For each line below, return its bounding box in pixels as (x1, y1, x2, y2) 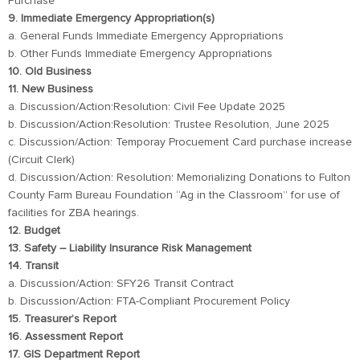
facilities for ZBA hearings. (8, 207, 139, 219)
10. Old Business (8, 66, 92, 77)
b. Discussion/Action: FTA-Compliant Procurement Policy (8, 296, 290, 307)
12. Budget (8, 225, 60, 236)
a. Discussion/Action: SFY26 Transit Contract (8, 278, 234, 289)
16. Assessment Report (8, 331, 123, 342)
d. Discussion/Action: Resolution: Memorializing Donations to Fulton (8, 172, 350, 183)
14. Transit (8, 260, 59, 272)
